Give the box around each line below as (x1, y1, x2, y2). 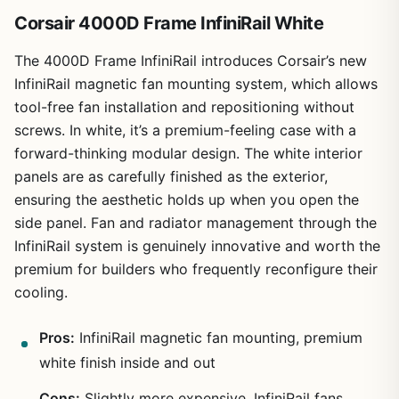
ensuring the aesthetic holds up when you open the (14, 190, 359, 208)
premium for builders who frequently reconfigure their (14, 259, 378, 278)
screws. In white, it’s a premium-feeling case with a (14, 120, 356, 139)
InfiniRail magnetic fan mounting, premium (75, 328, 362, 346)
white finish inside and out (39, 353, 216, 371)
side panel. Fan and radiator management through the (14, 213, 377, 232)
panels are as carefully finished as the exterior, (14, 167, 328, 185)
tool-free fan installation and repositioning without (14, 97, 354, 116)
